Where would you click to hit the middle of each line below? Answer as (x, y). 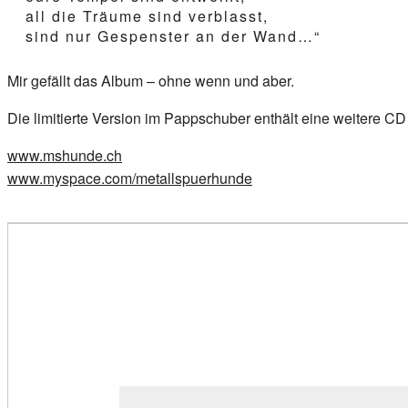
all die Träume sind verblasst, (147, 15)
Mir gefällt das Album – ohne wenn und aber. (151, 80)
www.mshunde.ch (65, 155)
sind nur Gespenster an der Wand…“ (173, 36)
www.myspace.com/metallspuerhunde (130, 178)
